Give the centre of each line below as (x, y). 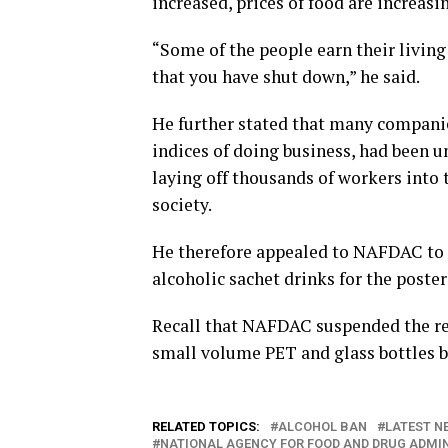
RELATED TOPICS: (206, 426)
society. (182, 204)
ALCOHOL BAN (322, 426)
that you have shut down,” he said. (286, 76)
